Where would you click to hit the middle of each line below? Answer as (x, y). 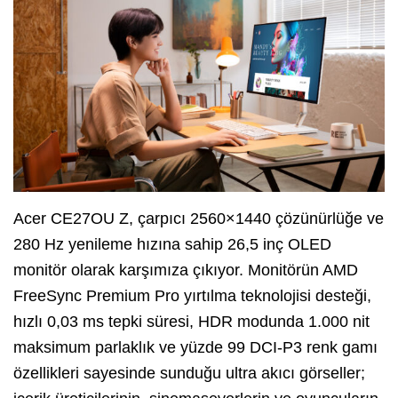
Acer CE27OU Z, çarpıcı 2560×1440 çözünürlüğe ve (199, 219)
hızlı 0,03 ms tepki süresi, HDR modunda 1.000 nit (191, 322)
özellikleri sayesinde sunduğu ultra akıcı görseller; (189, 374)
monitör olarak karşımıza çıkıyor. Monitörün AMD (186, 271)
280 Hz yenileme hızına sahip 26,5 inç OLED (172, 245)
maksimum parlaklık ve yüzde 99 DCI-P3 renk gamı (195, 348)
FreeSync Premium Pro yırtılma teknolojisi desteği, (192, 296)
